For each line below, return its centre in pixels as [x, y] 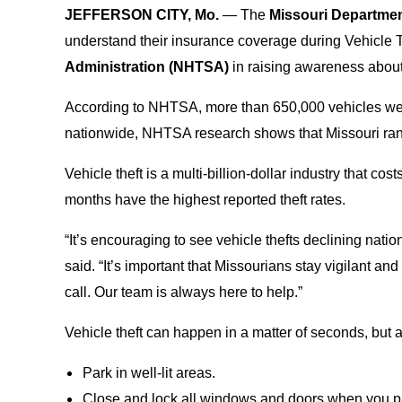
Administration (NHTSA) [149, 67]
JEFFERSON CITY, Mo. [142, 15]
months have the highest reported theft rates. [205, 200]
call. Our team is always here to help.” [184, 292]
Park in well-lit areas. [149, 373]
